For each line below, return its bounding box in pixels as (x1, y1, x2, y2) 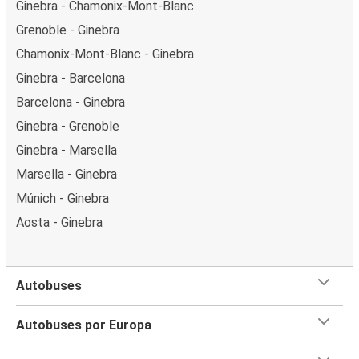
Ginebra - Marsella (16, 142, 117, 158)
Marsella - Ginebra (16, 166, 117, 182)
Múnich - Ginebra (16, 190, 109, 206)
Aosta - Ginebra (16, 214, 103, 230)
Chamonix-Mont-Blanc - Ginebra (16, 46, 194, 62)
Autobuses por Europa (16, 317, 151, 333)
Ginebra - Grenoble (16, 118, 119, 134)
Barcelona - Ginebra (16, 94, 125, 110)
